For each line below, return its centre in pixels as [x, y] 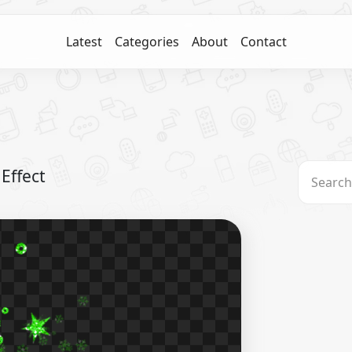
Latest [84, 42]
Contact [263, 42]
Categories [147, 42]
